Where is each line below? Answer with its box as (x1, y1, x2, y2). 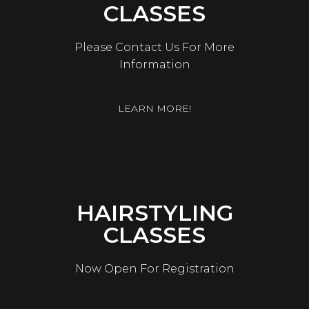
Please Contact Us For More (74, 40, 235, 54)
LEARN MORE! (118, 101, 191, 114)
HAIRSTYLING (76, 199, 233, 226)
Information (119, 57, 190, 71)
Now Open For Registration (74, 261, 235, 275)
